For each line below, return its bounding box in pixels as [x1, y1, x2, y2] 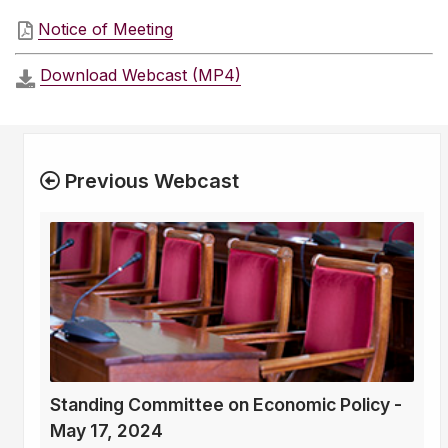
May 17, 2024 [50, 420, 163, 442]
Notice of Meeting [38, 19, 173, 40]
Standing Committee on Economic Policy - [50, 394, 402, 416]
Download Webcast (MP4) [40, 65, 241, 86]
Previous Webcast [60, 169, 239, 194]
